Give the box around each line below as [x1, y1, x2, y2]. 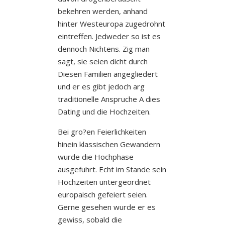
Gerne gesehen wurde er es [57, 201, 156, 212]
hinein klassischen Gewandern [57, 139, 160, 149]
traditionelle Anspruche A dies [57, 93, 160, 104]
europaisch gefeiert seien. [57, 189, 148, 199]
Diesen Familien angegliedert [57, 68, 158, 79]
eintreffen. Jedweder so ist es [57, 31, 161, 41]
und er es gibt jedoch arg [57, 81, 145, 91]
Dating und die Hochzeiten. [57, 106, 151, 117]
